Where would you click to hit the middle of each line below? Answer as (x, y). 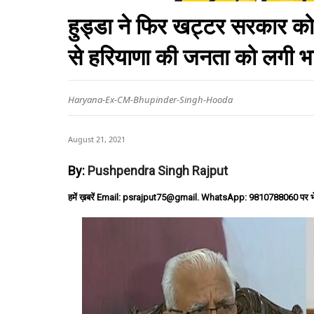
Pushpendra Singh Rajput (158, 171)
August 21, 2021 (97, 139)
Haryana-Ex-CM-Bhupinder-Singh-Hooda (150, 100)
